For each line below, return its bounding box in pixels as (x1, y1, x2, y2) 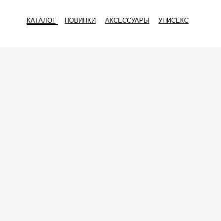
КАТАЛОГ (23, 15, 50, 22)
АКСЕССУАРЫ (93, 15, 134, 22)
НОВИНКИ (57, 15, 86, 22)
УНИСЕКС (141, 15, 169, 22)
